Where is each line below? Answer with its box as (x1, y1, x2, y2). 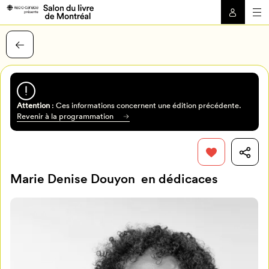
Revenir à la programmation (16, 110, 113, 121)
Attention (16, 100, 50, 110)
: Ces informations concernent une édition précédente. (49, 100, 241, 110)
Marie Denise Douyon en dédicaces (10, 171, 219, 187)
